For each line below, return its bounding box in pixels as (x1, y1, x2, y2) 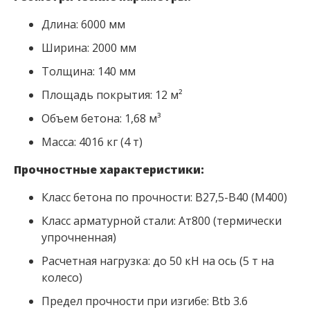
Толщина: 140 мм (42, 64, 136, 80)
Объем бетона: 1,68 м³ (42, 111, 161, 127)
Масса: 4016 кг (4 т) (42, 134, 143, 150)
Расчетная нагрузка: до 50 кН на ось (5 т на (42, 253, 274, 269)
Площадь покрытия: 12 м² (42, 87, 183, 103)
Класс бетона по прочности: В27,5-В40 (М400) (42, 190, 287, 206)
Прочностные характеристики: (14, 162, 204, 178)
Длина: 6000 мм (42, 17, 125, 33)
